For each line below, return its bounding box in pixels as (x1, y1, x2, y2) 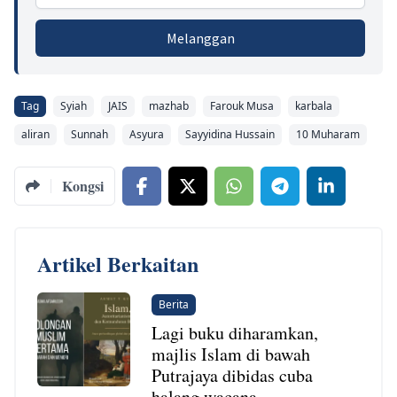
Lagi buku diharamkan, (152, 321, 319, 346)
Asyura (129, 127, 164, 143)
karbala (295, 98, 332, 114)
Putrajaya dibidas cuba (152, 363, 314, 388)
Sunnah (71, 127, 108, 143)
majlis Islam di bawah (152, 342, 311, 367)
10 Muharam (296, 127, 360, 143)
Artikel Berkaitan (37, 248, 198, 280)
